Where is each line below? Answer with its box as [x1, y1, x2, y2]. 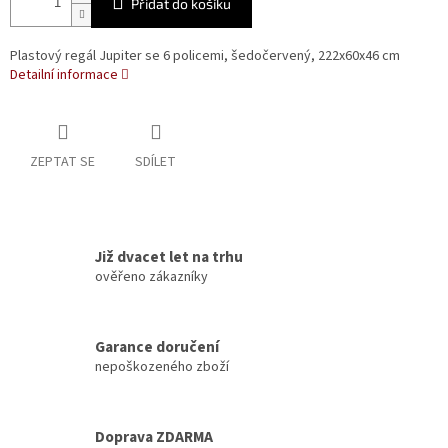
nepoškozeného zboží [95, 356, 229, 377]
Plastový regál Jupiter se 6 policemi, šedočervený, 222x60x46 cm [10, 46, 400, 67]
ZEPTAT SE [30, 152, 95, 173]
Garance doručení [95, 335, 219, 358]
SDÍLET [135, 152, 176, 173]
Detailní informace [10, 65, 118, 86]
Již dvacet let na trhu [95, 245, 243, 268]
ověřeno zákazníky [95, 266, 208, 287]
